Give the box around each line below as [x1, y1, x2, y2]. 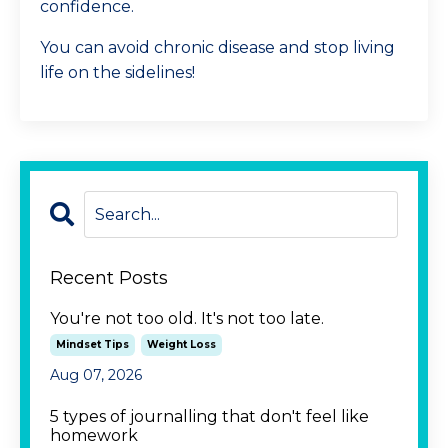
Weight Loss [147, 338, 216, 352]
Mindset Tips [56, 338, 129, 352]
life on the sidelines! [40, 63, 195, 83]
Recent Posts [50, 267, 168, 290]
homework [50, 426, 138, 446]
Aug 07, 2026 [50, 366, 142, 385]
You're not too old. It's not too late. [50, 309, 324, 329]
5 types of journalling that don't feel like [50, 407, 369, 427]
